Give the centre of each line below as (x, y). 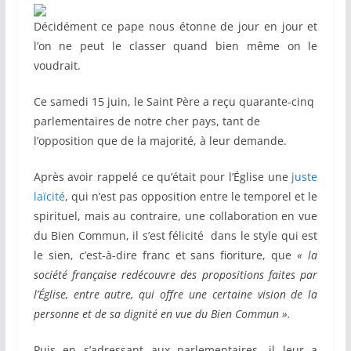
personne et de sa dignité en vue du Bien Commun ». (162, 314)
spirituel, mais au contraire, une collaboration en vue (175, 216)
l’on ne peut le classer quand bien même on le (175, 46)
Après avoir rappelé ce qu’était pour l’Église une (161, 177)
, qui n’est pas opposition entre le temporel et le (191, 197)
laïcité (49, 197)
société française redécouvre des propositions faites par (175, 275)
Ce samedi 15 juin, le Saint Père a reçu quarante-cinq (174, 102)
